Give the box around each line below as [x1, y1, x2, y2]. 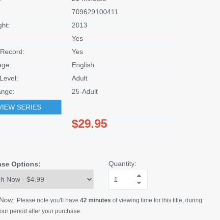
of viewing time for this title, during [110, 196, 202, 204]
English [71, 60, 94, 69]
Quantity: [108, 159, 137, 167]
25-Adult [71, 87, 98, 95]
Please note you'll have [16, 196, 80, 204]
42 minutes [80, 196, 111, 204]
